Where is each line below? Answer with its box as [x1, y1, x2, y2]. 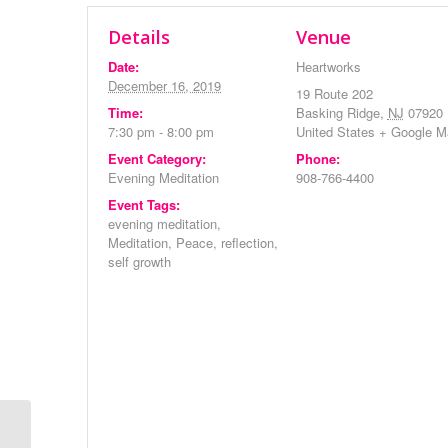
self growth [108, 252, 171, 271]
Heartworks [295, 57, 361, 76]
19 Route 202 [295, 84, 373, 103]
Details [108, 25, 170, 49]
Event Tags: [108, 195, 180, 214]
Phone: [295, 149, 340, 168]
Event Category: [108, 149, 206, 168]
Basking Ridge [295, 103, 380, 122]
